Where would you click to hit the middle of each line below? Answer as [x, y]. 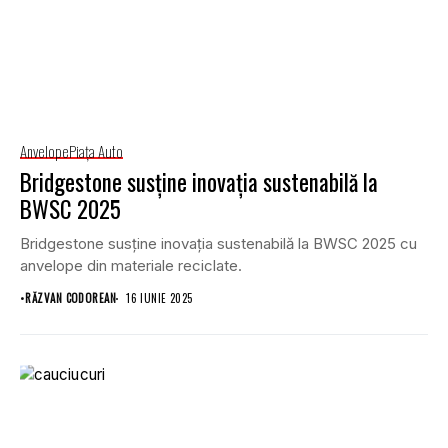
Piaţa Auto [96, 151]
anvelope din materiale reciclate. [131, 266]
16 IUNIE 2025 [159, 298]
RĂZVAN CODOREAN [71, 298]
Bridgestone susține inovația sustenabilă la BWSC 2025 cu [218, 244]
